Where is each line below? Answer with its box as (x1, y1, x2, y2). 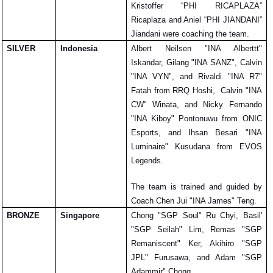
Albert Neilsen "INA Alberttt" (131, 44, 262, 54)
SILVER (7, 44, 35, 54)
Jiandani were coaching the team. (131, 29, 249, 39)
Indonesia (60, 44, 97, 54)
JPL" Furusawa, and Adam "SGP (131, 253, 262, 263)
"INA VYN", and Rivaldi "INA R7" (131, 72, 262, 82)
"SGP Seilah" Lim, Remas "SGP (131, 225, 262, 235)
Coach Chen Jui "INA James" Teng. (131, 196, 257, 206)
